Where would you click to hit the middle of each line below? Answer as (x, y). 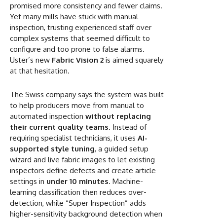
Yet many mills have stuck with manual (74, 16)
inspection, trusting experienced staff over (81, 27)
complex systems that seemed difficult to (80, 38)
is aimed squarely (133, 60)
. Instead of (128, 127)
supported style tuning (52, 148)
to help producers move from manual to (77, 105)
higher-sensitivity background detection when (86, 214)
